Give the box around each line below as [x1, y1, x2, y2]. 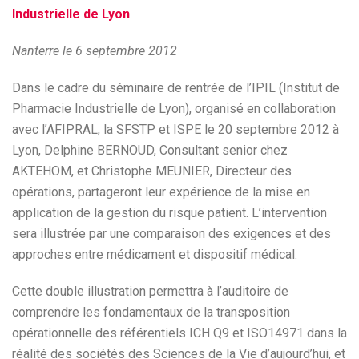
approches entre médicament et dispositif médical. [12, 247, 297, 262]
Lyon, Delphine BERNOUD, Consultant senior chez [12, 143, 288, 158]
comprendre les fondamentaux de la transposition [12, 305, 290, 320]
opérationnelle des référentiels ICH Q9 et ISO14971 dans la [12, 325, 347, 341]
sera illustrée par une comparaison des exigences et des [12, 226, 331, 241]
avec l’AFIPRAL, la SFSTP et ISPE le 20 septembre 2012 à [12, 122, 339, 137]
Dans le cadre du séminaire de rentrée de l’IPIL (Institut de [12, 80, 340, 95]
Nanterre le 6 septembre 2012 [12, 43, 177, 58]
